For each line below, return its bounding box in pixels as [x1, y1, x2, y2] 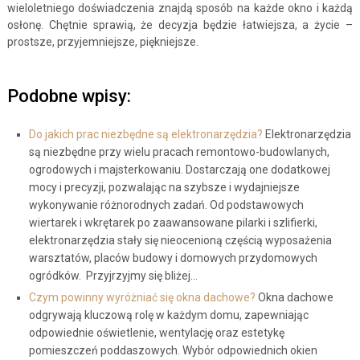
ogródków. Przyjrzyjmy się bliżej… [28, 269, 198, 282]
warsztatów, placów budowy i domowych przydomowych [28, 252, 317, 264]
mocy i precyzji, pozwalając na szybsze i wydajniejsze [28, 181, 300, 194]
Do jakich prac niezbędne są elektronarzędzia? [28, 128, 263, 141]
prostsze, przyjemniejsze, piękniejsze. [6, 35, 198, 48]
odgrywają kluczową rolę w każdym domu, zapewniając [28, 309, 309, 321]
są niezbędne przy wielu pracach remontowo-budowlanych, [28, 145, 329, 158]
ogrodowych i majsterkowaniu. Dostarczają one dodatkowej [28, 163, 330, 176]
